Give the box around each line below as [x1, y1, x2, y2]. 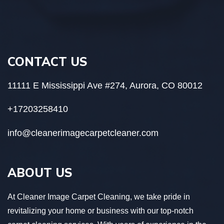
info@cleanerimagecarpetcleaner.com [7, 127, 158, 138]
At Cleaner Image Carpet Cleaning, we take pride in [7, 192, 190, 201]
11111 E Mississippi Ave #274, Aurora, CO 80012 [7, 80, 202, 90]
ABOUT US [7, 164, 72, 180]
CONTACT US [7, 53, 87, 69]
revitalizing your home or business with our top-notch [7, 206, 193, 215]
